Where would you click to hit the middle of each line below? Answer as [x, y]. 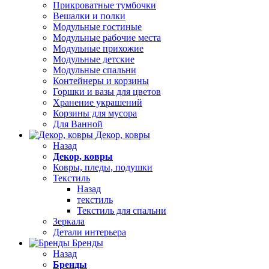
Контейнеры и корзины [101, 81]
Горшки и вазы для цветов [107, 92]
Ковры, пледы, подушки [103, 168]
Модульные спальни [95, 70]
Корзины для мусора [95, 113]
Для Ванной [78, 124]
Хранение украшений [98, 103]
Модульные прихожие [98, 49]
